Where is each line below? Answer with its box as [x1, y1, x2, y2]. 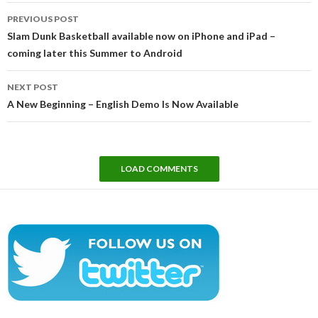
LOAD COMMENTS [120, 163, 198, 175]
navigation [6, 18, 88, 40]
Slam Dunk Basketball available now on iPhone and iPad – [7, 30, 275, 43]
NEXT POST [7, 82, 58, 93]
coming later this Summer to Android [7, 47, 182, 60]
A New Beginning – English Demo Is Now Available [7, 98, 238, 111]
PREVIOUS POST [7, 13, 79, 25]
